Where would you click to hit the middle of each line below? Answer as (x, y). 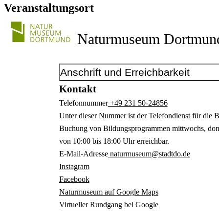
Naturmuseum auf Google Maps (109, 192)
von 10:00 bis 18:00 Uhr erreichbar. (114, 141)
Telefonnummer (83, 103)
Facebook (74, 179)
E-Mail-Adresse (83, 154)
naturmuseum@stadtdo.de (149, 154)
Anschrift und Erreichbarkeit (125, 72)
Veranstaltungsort (49, 8)
